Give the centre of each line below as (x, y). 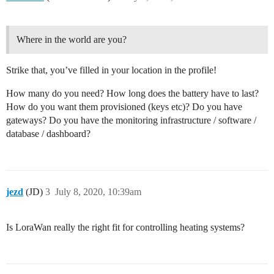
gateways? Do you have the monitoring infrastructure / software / (131, 120)
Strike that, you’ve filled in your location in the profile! (111, 70)
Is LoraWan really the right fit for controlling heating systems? (125, 228)
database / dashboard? (48, 134)
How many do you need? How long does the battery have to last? (132, 94)
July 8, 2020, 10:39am (98, 192)
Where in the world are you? (72, 40)
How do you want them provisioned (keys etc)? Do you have (124, 107)
